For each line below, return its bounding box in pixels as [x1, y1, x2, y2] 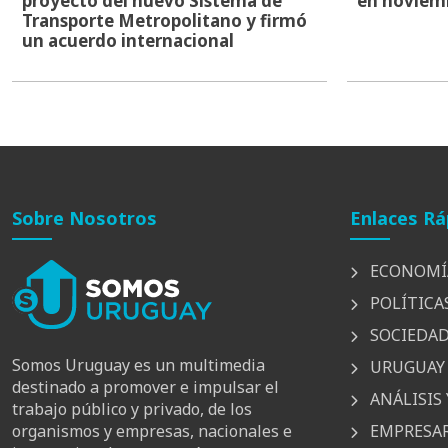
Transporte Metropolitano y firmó [22, 8, 307, 32]
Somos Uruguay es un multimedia [12, 354, 265, 377]
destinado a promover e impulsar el [12, 376, 279, 399]
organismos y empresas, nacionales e [12, 420, 292, 443]
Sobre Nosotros [12, 205, 157, 230]
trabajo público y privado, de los [12, 398, 252, 421]
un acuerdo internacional [22, 28, 234, 52]
